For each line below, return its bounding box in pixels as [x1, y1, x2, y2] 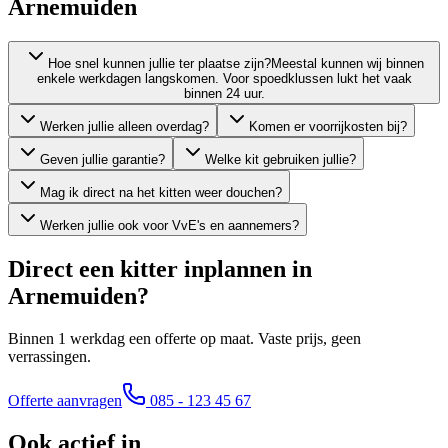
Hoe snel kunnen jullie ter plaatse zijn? [48, 55, 271, 71]
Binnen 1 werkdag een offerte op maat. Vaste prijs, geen [8, 329, 361, 347]
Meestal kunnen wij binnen [271, 55, 424, 71]
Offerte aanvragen [8, 391, 122, 409]
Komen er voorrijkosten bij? [249, 118, 407, 134]
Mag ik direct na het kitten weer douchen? [40, 184, 282, 200]
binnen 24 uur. [183, 85, 265, 101]
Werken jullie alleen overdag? [40, 118, 209, 134]
